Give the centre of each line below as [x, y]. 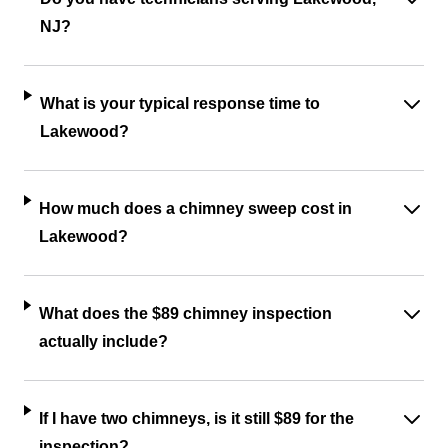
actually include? [103, 341]
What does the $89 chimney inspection [185, 313]
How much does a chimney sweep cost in [196, 208]
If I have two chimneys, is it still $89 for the [197, 418]
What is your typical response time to [179, 103]
